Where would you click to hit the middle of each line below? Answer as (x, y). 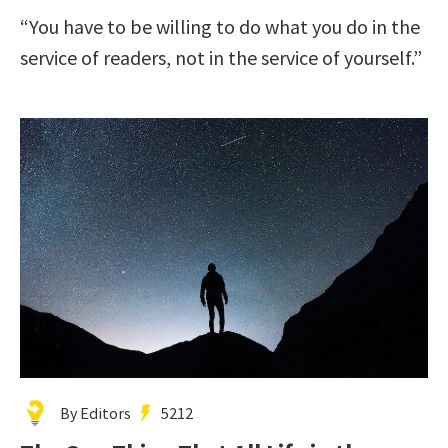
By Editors (95, 412)
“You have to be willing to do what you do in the (220, 26)
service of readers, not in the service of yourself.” (221, 57)
